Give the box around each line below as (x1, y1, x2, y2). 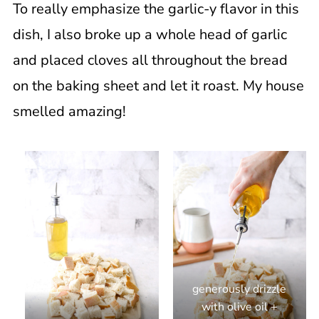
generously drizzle (192, 281, 287, 298)
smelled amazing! (12, 102, 126, 121)
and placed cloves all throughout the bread (12, 51, 288, 70)
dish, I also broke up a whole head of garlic (12, 25, 287, 44)
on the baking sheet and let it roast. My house (12, 76, 304, 95)
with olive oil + (201, 299, 278, 315)
